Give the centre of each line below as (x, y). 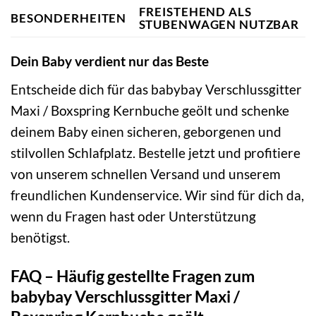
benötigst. (40, 237)
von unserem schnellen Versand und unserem (146, 174)
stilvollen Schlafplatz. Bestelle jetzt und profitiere (156, 152)
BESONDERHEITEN (69, 18)
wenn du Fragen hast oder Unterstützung (133, 216)
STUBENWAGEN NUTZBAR (219, 25)
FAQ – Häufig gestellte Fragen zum (133, 275)
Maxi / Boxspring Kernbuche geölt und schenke (150, 110)
